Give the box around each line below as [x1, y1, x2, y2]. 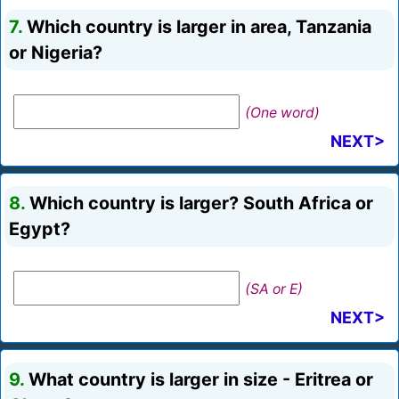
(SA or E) [245, 281, 303, 298]
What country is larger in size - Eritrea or [24, 369, 373, 391]
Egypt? [9, 218, 70, 240]
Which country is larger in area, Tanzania [22, 16, 371, 38]
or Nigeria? [9, 42, 102, 64]
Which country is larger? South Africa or [25, 192, 373, 215]
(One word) [245, 104, 320, 122]
